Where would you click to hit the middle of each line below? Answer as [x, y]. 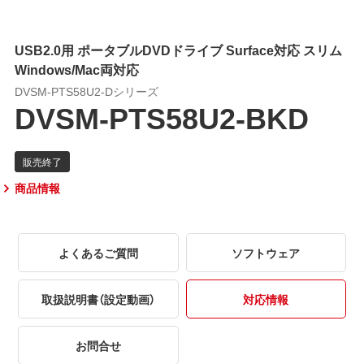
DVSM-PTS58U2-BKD [161, 117]
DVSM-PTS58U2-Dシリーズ [86, 91]
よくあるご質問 [98, 252]
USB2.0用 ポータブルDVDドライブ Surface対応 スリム [178, 49]
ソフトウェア [266, 252]
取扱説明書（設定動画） [98, 299]
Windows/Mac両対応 [76, 69]
